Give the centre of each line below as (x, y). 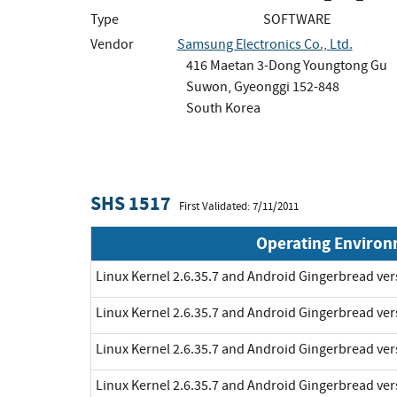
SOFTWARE (297, 19)
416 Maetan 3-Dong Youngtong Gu (286, 65)
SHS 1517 (131, 203)
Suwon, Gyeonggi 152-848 (262, 86)
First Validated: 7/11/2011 (239, 206)
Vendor (112, 44)
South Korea (223, 108)
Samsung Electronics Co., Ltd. (265, 44)
